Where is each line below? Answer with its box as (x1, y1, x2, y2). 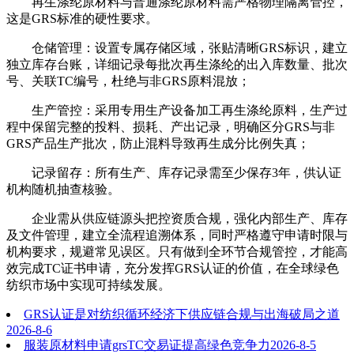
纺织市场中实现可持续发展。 (6, 277, 171, 292)
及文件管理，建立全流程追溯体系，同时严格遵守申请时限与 (6, 228, 348, 242)
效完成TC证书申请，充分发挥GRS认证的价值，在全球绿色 (6, 261, 339, 275)
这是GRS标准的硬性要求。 (6, 11, 158, 25)
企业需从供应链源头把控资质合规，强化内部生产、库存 (6, 211, 348, 225)
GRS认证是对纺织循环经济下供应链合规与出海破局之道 (24, 307, 340, 321)
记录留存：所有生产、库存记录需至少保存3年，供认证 (6, 165, 341, 179)
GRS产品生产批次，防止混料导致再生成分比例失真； (6, 136, 310, 150)
